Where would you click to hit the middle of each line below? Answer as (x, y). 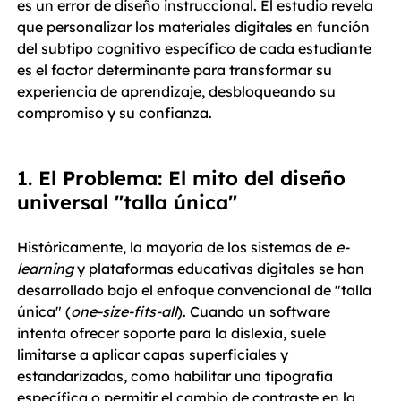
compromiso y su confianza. (115, 113)
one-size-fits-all (124, 311)
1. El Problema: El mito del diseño (184, 178)
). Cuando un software (256, 311)
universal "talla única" (127, 202)
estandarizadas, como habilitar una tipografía (177, 376)
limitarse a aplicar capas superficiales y (154, 354)
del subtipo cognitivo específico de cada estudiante (196, 48)
